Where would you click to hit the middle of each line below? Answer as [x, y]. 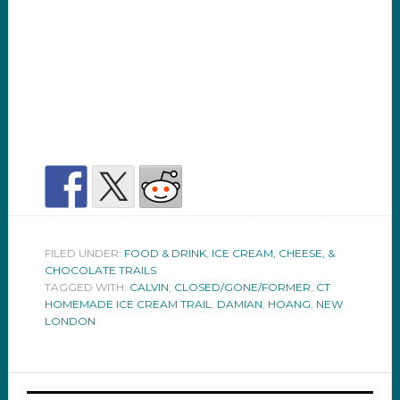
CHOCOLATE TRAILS [100, 271]
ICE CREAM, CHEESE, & [273, 254]
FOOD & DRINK [165, 254]
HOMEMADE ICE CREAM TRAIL [128, 304]
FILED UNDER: [84, 254]
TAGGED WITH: [87, 287]
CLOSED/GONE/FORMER [242, 287]
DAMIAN [239, 304]
